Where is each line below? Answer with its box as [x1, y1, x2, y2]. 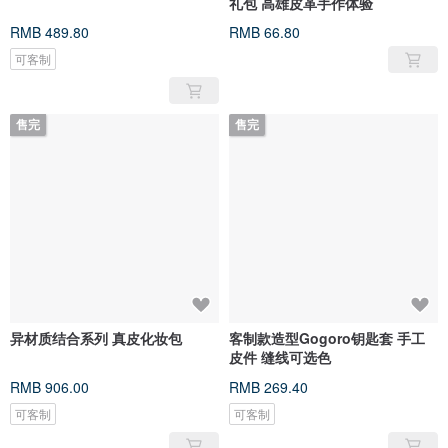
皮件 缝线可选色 [229, 347, 331, 368]
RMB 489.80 [10, 22, 89, 43]
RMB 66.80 [229, 22, 300, 43]
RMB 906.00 [10, 377, 89, 398]
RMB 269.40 [229, 377, 308, 398]
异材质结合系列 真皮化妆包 [10, 328, 182, 349]
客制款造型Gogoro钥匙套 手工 [229, 328, 425, 349]
